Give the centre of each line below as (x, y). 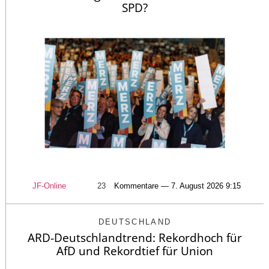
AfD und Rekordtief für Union (135, 251)
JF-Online (49, 186)
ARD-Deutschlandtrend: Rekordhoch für (135, 238)
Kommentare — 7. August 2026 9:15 (177, 186)
